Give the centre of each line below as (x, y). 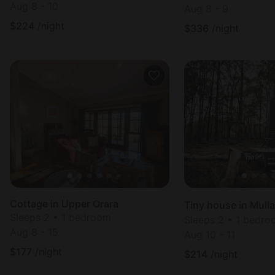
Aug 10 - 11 (210, 234)
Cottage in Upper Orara (64, 204)
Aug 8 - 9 (206, 9)
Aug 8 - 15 (34, 232)
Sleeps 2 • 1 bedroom (60, 217)
